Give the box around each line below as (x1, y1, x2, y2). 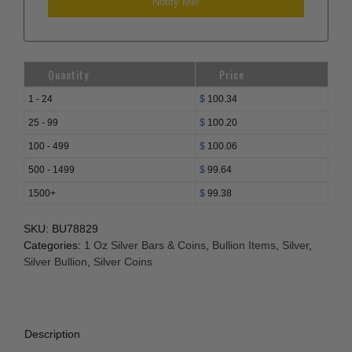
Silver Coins (93, 255, 152, 269)
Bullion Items (212, 239, 276, 252)
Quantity (48, 66, 89, 83)
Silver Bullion (24, 255, 87, 269)
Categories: (24, 239, 84, 252)
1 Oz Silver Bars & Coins (84, 239, 206, 252)
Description (24, 328, 80, 341)
